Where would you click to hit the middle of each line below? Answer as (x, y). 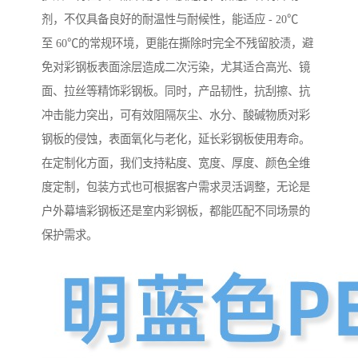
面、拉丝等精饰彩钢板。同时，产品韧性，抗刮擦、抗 (176, 91)
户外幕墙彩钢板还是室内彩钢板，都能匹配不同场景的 (176, 211)
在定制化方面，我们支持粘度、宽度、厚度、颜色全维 (176, 163)
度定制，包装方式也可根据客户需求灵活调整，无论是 (176, 187)
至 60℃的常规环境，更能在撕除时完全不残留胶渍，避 (177, 44)
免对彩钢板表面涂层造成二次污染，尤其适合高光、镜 (176, 68)
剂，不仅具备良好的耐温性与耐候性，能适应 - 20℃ (170, 20)
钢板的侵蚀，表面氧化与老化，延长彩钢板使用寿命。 (176, 139)
